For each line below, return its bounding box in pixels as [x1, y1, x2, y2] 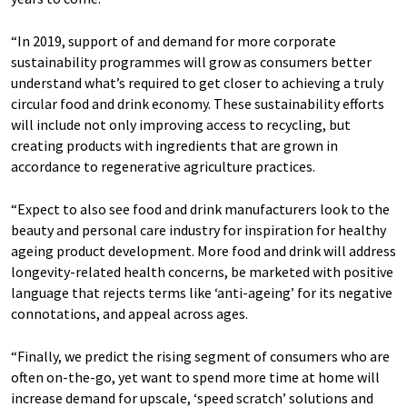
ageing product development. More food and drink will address [11, 242, 396, 261]
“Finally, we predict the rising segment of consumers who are [11, 347, 390, 366]
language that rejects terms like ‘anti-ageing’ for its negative [11, 283, 392, 303]
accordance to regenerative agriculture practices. [11, 157, 318, 176]
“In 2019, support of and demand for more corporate [11, 32, 336, 51]
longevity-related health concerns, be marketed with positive [11, 263, 393, 282]
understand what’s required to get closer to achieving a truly [11, 74, 383, 93]
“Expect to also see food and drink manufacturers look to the [11, 200, 390, 219]
